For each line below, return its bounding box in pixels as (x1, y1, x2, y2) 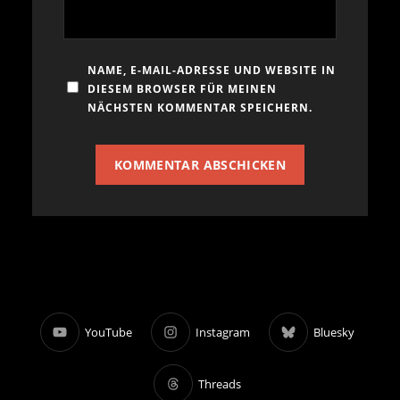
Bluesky (313, 323, 354, 340)
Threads (198, 375, 241, 392)
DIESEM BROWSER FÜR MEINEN (87, 81, 277, 97)
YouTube (85, 323, 132, 340)
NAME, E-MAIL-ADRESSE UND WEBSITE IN (87, 62, 336, 79)
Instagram (196, 323, 250, 340)
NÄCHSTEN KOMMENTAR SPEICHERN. (87, 100, 312, 116)
